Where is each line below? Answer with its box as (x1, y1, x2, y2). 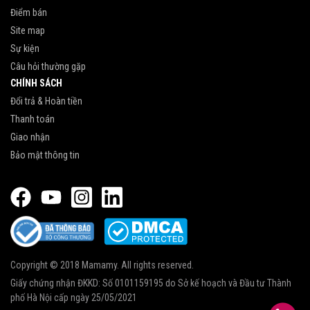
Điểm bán (10, 6, 47, 18)
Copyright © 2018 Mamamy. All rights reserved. (10, 259, 194, 271)
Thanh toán (10, 113, 55, 125)
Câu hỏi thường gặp (10, 60, 86, 72)
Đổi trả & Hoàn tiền (10, 95, 82, 107)
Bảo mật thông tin (10, 149, 80, 161)
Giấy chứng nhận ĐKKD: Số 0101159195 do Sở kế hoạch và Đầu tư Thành (10, 277, 291, 289)
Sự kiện (10, 42, 39, 54)
